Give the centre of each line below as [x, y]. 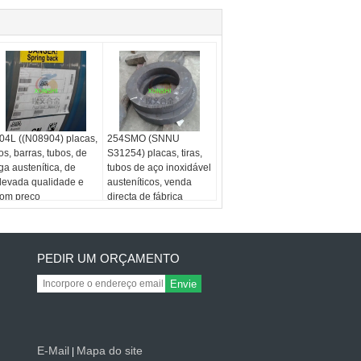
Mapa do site [110, 351]
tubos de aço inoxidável [160, 168]
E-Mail [53, 351]
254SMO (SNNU [144, 139]
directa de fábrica [145, 197]
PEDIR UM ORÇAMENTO [108, 258]
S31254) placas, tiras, [155, 153]
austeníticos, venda [150, 182]
